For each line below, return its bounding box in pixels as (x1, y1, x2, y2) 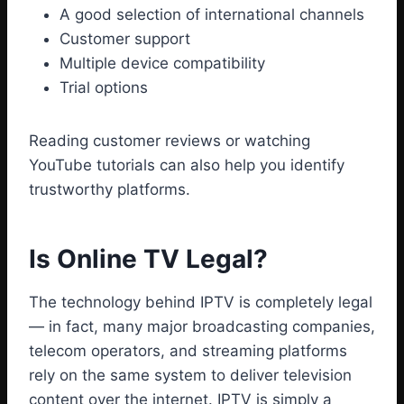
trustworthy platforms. (29, 180, 190, 199)
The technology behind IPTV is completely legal (29, 293, 372, 312)
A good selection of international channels (60, 5, 364, 24)
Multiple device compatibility (60, 54, 265, 73)
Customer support (60, 30, 190, 49)
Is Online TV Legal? (29, 243, 268, 275)
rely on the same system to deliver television (29, 366, 352, 385)
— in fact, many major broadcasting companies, (29, 317, 375, 336)
